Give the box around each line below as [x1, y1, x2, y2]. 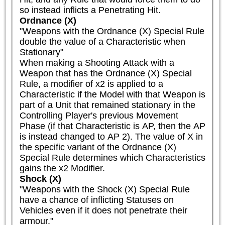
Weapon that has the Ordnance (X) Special [19, 68, 192, 79]
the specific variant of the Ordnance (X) [19, 142, 176, 153]
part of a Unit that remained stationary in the [19, 100, 195, 110]
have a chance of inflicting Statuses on [19, 195, 174, 205]
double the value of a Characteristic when [19, 37, 185, 47]
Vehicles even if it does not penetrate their [19, 205, 187, 216]
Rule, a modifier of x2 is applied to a [19, 79, 163, 89]
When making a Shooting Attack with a [19, 58, 174, 68]
